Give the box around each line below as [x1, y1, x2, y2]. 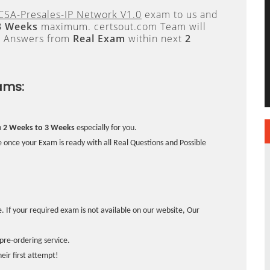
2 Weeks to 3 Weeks [3, 124, 75, 133]
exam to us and [142, 8, 218, 21]
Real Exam [73, 32, 125, 45]
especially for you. [75, 124, 137, 133]
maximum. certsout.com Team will [38, 20, 206, 33]
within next [125, 32, 185, 45]
